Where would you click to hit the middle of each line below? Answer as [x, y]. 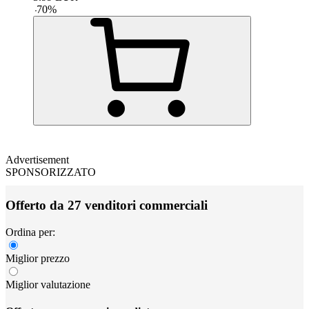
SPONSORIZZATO [51, 172]
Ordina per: [30, 232]
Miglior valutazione [48, 285]
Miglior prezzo [38, 259]
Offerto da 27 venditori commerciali [107, 206]
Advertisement [37, 159]
